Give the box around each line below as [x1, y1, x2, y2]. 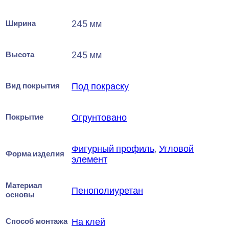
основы [6, 189, 35, 199]
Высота [6, 49, 34, 59]
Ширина [6, 18, 36, 28]
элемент [72, 153, 107, 165]
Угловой [159, 143, 194, 154]
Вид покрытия [6, 80, 60, 90]
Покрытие [6, 111, 43, 122]
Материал [6, 180, 42, 190]
